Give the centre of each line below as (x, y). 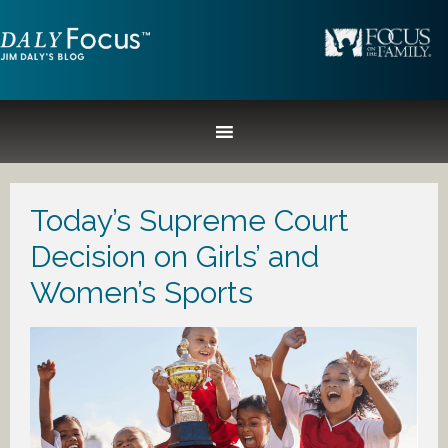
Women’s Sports (141, 292)
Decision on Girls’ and (174, 256)
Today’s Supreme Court (189, 220)
